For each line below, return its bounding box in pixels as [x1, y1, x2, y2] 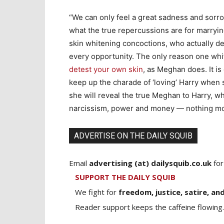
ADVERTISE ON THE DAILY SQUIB [74, 130, 192, 140]
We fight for [75, 186, 118, 197]
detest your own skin [69, 64, 143, 74]
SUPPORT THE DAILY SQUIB [75, 171, 175, 182]
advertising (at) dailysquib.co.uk [89, 157, 211, 168]
